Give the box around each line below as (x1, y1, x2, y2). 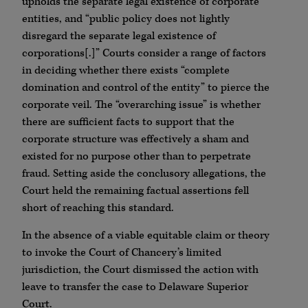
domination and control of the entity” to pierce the (22, 80, 269, 96)
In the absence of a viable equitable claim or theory (22, 228, 269, 243)
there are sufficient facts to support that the (22, 115, 234, 130)
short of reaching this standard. (22, 201, 174, 216)
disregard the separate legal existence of (22, 29, 216, 44)
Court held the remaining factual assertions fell (22, 184, 249, 199)
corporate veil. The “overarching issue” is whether (22, 98, 261, 113)
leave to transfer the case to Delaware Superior (22, 279, 248, 294)
